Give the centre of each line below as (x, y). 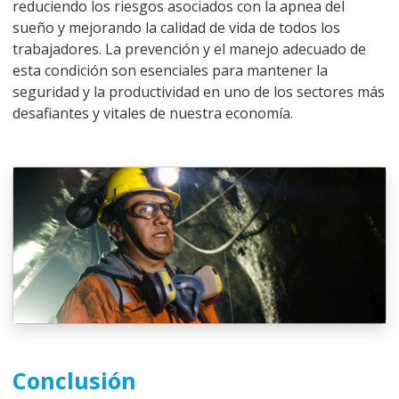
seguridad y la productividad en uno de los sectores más (199, 92)
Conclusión (74, 380)
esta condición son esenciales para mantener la (170, 71)
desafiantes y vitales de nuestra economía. (153, 114)
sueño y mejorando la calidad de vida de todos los (176, 28)
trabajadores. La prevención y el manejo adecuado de (189, 49)
